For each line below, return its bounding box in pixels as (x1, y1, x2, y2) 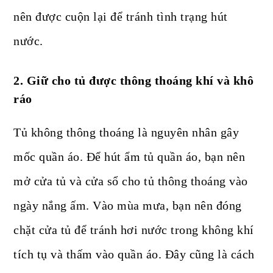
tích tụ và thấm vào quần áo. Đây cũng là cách (13, 247, 255, 261)
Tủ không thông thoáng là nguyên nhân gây (13, 126, 239, 140)
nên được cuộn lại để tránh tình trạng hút (13, 10, 228, 24)
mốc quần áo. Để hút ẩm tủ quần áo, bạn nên (13, 150, 246, 164)
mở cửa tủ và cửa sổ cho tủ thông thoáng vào (13, 174, 248, 188)
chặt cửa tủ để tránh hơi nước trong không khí (13, 223, 254, 237)
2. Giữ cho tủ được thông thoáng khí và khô (13, 74, 254, 88)
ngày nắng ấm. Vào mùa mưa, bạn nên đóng (13, 199, 242, 213)
